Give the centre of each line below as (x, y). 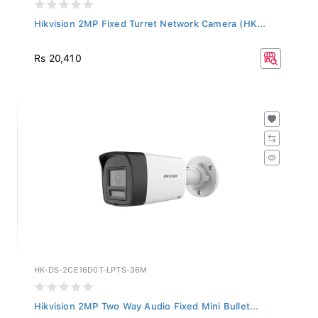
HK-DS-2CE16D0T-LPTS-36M (91, 266)
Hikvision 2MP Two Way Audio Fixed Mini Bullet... (147, 302)
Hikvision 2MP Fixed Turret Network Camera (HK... (150, 20)
